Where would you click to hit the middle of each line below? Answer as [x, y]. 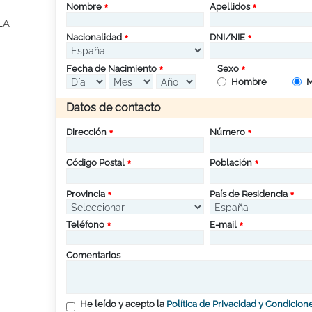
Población [231, 163]
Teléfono [85, 224]
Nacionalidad [94, 38]
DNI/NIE [227, 38]
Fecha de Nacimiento [111, 68]
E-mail [223, 224]
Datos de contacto [114, 107]
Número [227, 132]
